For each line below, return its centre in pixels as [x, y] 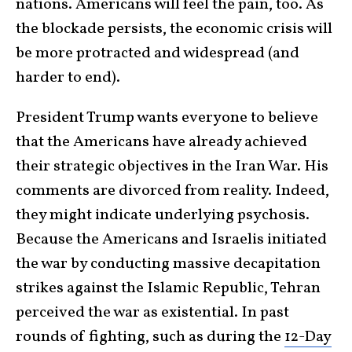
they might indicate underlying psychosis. [163, 215]
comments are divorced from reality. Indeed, [172, 191]
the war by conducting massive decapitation [168, 264]
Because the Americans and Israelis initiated [171, 239]
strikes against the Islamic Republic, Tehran [168, 288]
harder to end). [68, 77]
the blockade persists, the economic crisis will [174, 29]
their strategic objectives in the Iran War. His [172, 166]
